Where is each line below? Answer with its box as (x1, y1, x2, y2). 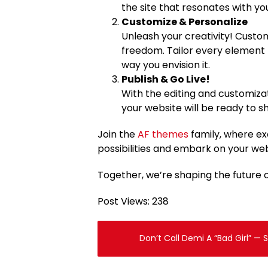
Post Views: (98, 194, 150, 208)
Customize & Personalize (121, 14, 248, 29)
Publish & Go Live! (121, 72, 210, 86)
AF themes (138, 127, 188, 141)
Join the (98, 127, 138, 141)
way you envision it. (121, 57, 210, 72)
